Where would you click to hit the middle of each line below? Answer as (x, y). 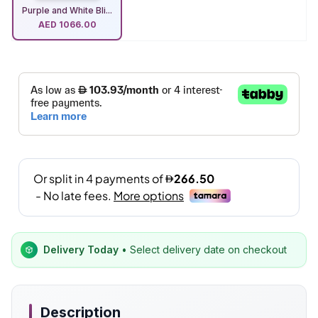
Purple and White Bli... (67, 10)
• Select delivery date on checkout (203, 250)
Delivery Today (81, 250)
